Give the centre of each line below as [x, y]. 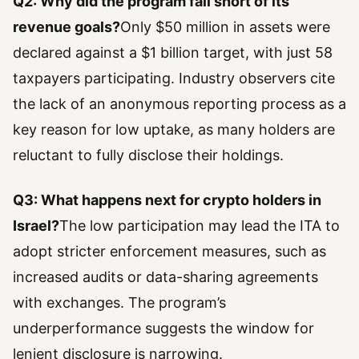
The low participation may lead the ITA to [200, 226]
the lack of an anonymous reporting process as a [179, 104]
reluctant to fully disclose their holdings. [148, 155]
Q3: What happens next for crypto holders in [167, 200]
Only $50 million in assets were [225, 27]
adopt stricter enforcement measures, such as [169, 252]
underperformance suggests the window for [163, 329]
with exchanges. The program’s [119, 303]
